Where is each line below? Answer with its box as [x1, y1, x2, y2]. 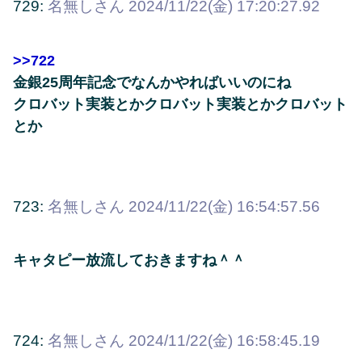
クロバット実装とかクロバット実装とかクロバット [13, 95, 347, 112]
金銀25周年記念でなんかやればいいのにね [13, 74, 291, 90]
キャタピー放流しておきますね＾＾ [13, 252, 246, 269]
